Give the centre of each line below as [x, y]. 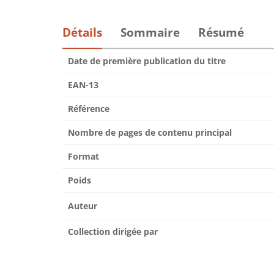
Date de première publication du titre [147, 61]
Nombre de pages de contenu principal [150, 132]
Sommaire [150, 32]
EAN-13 [83, 85]
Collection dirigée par [113, 231]
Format [83, 156]
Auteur [83, 206]
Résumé [221, 32]
